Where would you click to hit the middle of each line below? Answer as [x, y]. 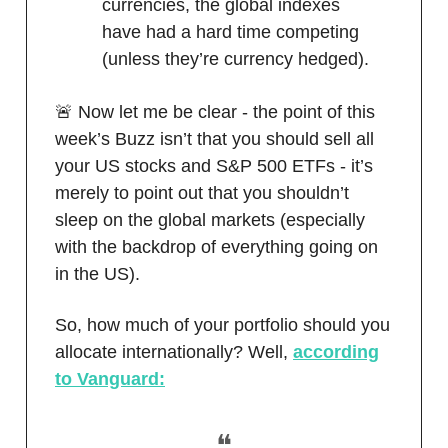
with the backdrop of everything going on [216, 246]
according [336, 351]
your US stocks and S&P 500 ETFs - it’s [214, 165]
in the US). [97, 273]
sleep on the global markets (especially [210, 219]
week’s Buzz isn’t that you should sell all [214, 138]
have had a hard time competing [230, 31]
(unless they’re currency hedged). [235, 58]
